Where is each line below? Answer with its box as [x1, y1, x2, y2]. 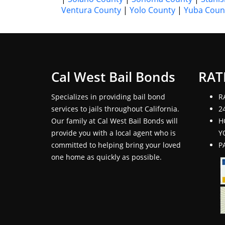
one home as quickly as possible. [51, 152, 162, 162]
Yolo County [130, 4, 175, 16]
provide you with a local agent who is [51, 128, 176, 138]
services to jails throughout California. [51, 103, 179, 114]
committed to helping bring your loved [51, 140, 181, 150]
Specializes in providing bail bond [51, 91, 165, 101]
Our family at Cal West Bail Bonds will [51, 116, 178, 126]
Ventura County [61, 4, 121, 16]
